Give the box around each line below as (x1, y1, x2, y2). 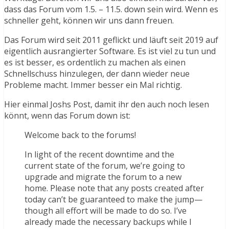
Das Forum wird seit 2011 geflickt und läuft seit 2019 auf (4, 34, 218, 46)
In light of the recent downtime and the (25, 149, 174, 161)
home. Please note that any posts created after (25, 182, 204, 194)
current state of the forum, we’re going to (25, 160, 185, 172)
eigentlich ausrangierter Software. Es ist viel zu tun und (4, 45, 216, 57)
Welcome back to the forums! (25, 129, 136, 141)
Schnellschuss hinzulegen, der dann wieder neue (4, 68, 190, 80)
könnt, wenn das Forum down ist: (4, 110, 130, 122)
